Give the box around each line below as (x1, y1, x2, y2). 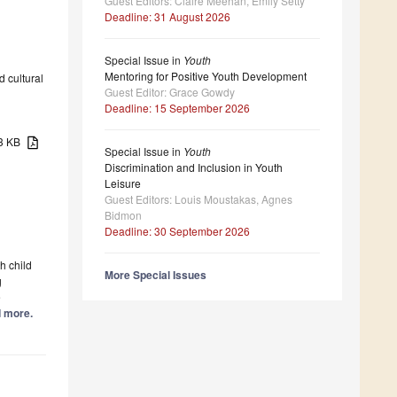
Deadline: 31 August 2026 (105, 9, 230, 25)
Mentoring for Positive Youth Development (105, 68, 307, 84)
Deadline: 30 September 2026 (105, 223, 250, 239)
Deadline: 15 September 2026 (105, 100, 250, 116)
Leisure (105, 175, 141, 191)
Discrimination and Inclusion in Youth (105, 160, 283, 175)
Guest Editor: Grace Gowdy (105, 84, 235, 100)
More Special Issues (105, 267, 206, 284)
